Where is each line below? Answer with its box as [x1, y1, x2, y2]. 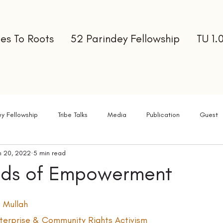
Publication [146, 110, 180, 119]
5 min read [33, 148, 66, 157]
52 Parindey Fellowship [71, 32, 180, 45]
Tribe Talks [58, 110, 88, 119]
